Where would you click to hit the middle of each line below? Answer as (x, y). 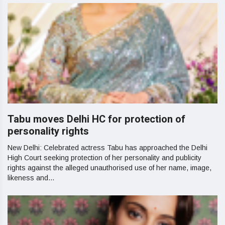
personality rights (48, 132)
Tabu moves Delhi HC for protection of (96, 120)
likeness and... (31, 178)
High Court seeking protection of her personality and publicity (104, 158)
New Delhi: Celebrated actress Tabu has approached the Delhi (107, 148)
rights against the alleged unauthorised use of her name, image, (109, 168)
